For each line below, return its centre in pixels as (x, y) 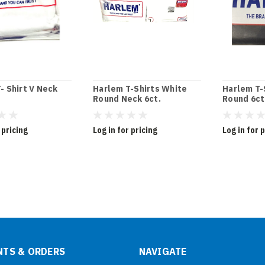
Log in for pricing (125, 130)
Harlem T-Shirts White (140, 88)
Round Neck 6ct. (127, 98)
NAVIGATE (163, 251)
